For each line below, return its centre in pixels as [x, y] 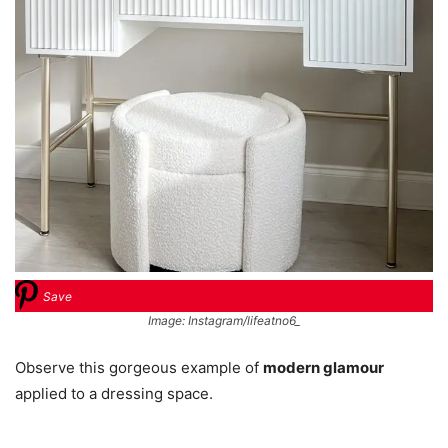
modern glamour [323, 368]
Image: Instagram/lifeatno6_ [224, 321]
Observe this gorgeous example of [139, 368]
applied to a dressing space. [114, 394]
